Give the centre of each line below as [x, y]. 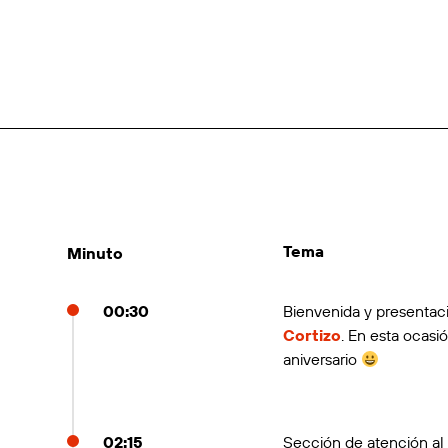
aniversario [321, 358]
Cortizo [311, 334]
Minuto [94, 252]
